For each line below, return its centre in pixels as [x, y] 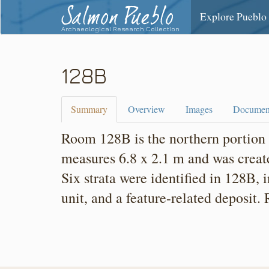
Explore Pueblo [234, 16]
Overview [147, 109]
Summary [89, 109]
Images [199, 109]
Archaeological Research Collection [120, 29]
